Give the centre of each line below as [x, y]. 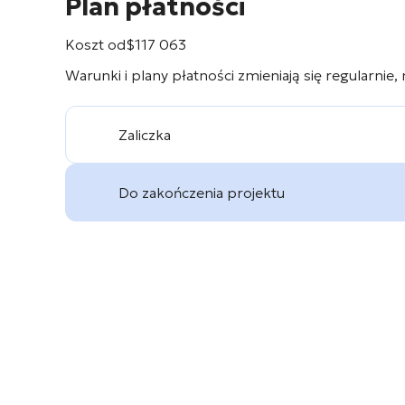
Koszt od [95, 44]
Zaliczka [144, 135]
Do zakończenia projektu [201, 193]
